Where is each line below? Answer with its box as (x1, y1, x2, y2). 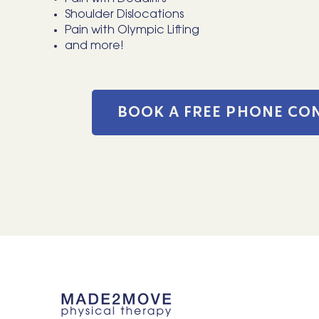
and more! (65, 41, 124, 52)
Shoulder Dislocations (65, 9, 184, 21)
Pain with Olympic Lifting (65, 25, 199, 36)
